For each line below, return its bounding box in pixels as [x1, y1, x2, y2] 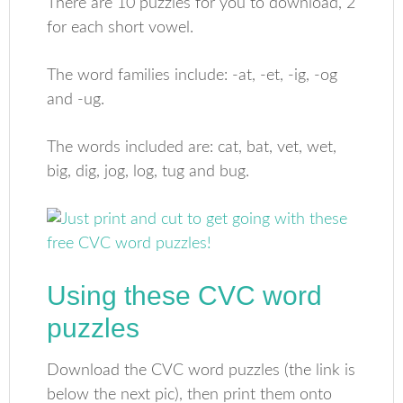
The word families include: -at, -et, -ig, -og [47, 67, 338, 84]
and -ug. [47, 92, 105, 108]
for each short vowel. [47, 20, 194, 36]
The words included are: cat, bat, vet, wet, [47, 139, 337, 156]
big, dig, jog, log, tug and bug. [47, 164, 250, 180]
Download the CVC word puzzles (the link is [47, 363, 356, 379]
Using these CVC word [47, 281, 323, 310]
